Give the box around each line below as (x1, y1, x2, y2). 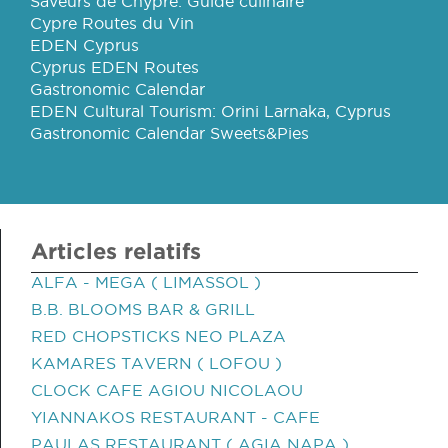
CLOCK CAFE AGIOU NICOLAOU (31, 381, 303, 399)
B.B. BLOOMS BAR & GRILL (31, 300, 255, 318)
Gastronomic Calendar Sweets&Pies (30, 124, 309, 142)
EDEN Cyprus (30, 36, 139, 54)
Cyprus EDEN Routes (30, 58, 199, 76)
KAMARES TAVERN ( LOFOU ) (31, 354, 282, 372)
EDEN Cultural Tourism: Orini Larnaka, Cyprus (30, 102, 391, 120)
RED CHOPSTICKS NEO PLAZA (31, 327, 286, 345)
